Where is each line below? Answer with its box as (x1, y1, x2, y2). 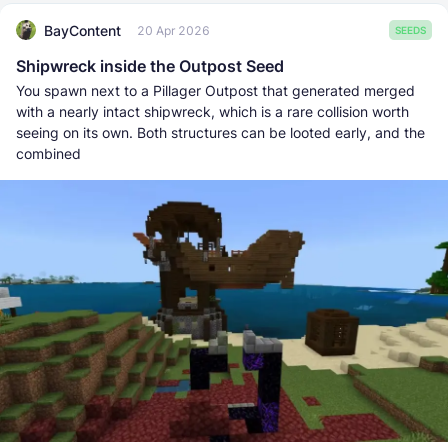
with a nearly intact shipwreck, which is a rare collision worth (16, 103, 409, 121)
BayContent (44, 21, 121, 39)
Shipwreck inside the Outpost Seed (16, 56, 284, 77)
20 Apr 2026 (137, 22, 210, 38)
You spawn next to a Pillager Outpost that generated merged (16, 82, 415, 100)
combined (16, 145, 81, 163)
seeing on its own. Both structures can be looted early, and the (16, 124, 425, 142)
